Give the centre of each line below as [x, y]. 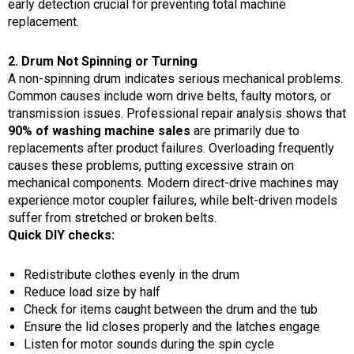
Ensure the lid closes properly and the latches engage [172, 326]
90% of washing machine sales [101, 130]
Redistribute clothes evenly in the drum [132, 274]
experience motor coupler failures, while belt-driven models [173, 200]
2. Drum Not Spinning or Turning [103, 61]
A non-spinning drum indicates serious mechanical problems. [175, 78]
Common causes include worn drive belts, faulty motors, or [169, 96]
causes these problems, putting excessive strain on [151, 165]
